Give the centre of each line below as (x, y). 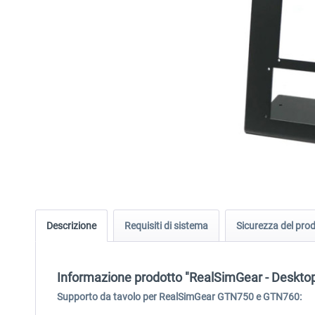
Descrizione (71, 226)
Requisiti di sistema (166, 226)
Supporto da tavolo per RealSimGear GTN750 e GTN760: (179, 297)
